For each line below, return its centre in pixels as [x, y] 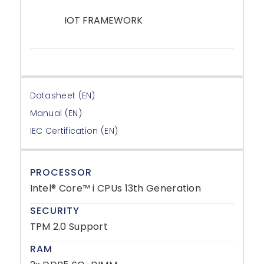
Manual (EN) [56, 113]
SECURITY [55, 210]
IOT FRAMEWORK [104, 20]
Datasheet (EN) [62, 95]
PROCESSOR [61, 172]
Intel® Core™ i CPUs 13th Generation [115, 188]
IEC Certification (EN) [74, 131]
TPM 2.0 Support [69, 226]
